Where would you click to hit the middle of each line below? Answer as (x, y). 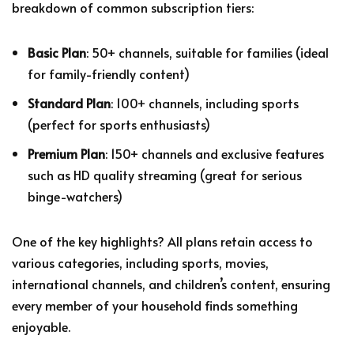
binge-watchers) (75, 196)
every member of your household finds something (155, 305)
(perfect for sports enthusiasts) (119, 124)
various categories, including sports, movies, (140, 262)
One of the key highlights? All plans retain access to (162, 241)
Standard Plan (69, 102)
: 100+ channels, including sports (205, 102)
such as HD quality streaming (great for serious (165, 174)
